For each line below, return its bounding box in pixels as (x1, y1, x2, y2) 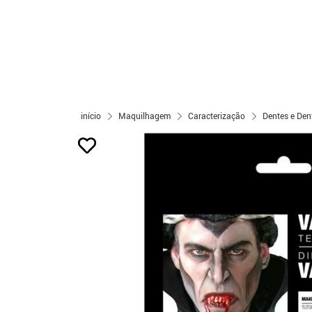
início (81, 110, 101, 121)
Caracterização (188, 110, 245, 121)
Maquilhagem (118, 110, 171, 121)
